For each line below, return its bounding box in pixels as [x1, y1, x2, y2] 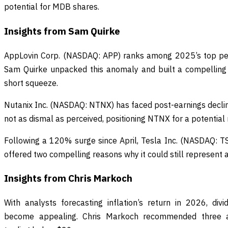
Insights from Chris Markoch [4, 172, 132, 185]
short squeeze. [4, 77, 58, 88]
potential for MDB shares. [4, 2, 99, 12]
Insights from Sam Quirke [4, 24, 120, 37]
